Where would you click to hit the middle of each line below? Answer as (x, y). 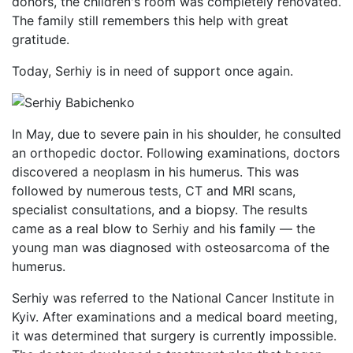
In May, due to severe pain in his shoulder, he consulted (176, 134)
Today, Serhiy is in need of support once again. (152, 71)
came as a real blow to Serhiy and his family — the (163, 229)
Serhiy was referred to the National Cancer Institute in (173, 298)
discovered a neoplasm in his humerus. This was (155, 172)
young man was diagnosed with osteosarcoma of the (171, 247)
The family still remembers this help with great (150, 20)
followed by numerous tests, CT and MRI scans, (154, 191)
